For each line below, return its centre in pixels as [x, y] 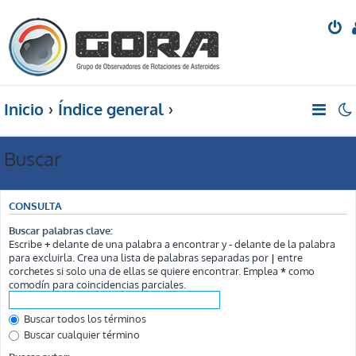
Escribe [27, 243]
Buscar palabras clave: [61, 230]
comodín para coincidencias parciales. [97, 284]
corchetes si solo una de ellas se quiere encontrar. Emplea [145, 270]
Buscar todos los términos [84, 318]
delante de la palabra [284, 243]
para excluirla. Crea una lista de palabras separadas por [140, 257]
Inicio [24, 109]
